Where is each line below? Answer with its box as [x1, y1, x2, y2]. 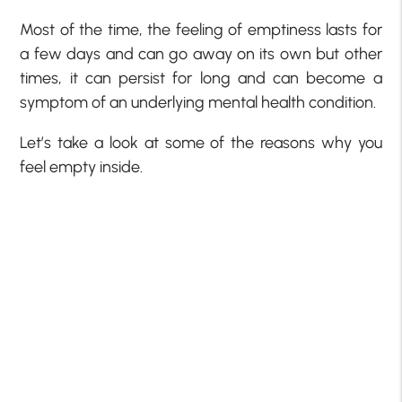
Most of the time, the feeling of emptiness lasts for [20, 20, 382, 40]
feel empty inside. [20, 157, 144, 178]
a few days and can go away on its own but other [20, 44, 382, 65]
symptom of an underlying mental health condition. [20, 92, 377, 113]
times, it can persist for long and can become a [20, 68, 382, 89]
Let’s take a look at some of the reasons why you [20, 133, 382, 153]
